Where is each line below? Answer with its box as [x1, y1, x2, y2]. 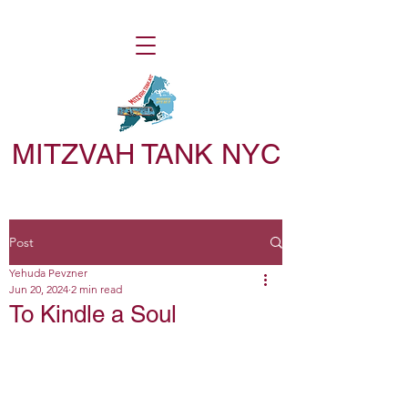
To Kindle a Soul [9, 301, 177, 328]
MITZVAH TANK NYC [11, 138, 280, 170]
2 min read [71, 282, 122, 296]
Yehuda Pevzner [9, 266, 87, 280]
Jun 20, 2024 [9, 282, 68, 296]
